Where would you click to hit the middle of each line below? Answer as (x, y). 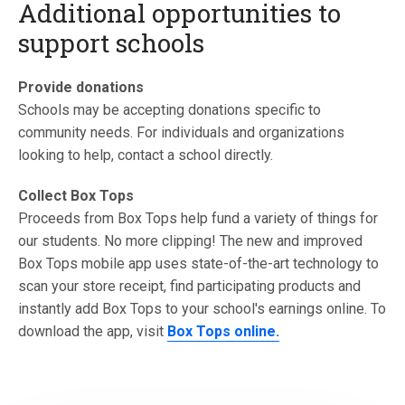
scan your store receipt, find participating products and (189, 287)
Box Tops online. (223, 332)
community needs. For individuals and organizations (181, 133)
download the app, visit (93, 332)
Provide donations (81, 88)
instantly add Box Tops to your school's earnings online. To (202, 309)
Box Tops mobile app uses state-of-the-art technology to (198, 264)
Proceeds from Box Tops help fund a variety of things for (198, 219)
